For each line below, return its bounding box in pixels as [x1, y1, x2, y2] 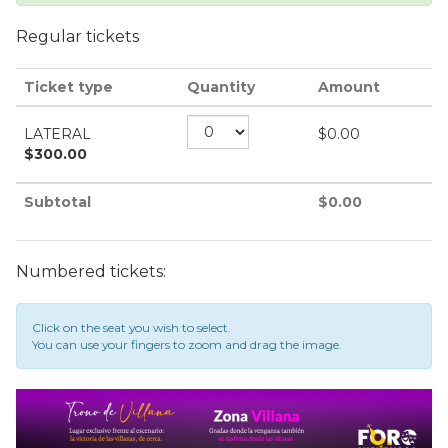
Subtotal [24, 193, 91, 211]
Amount [318, 78, 380, 96]
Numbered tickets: [16, 262, 166, 281]
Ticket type [24, 78, 113, 96]
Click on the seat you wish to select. [32, 320, 231, 335]
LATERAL [24, 125, 91, 143]
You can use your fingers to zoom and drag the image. [32, 337, 342, 352]
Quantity [187, 78, 255, 96]
